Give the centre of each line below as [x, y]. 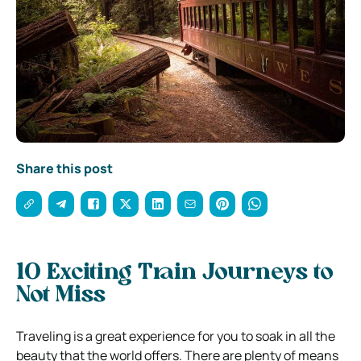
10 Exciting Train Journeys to [175, 273]
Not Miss [64, 295]
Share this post [64, 168]
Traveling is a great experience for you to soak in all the [176, 336]
